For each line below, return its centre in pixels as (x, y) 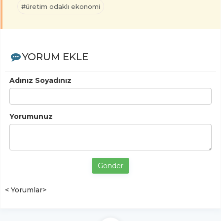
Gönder (110, 166)
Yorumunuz (31, 116)
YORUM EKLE (55, 56)
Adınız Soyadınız (40, 80)
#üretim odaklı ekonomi (61, 6)
